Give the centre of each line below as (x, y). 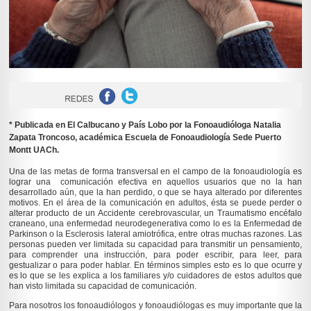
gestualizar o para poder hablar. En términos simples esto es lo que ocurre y (155, 266)
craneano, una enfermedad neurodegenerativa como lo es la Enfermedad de (155, 224)
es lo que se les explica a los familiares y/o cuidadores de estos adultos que (155, 276)
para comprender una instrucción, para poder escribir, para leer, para (155, 255)
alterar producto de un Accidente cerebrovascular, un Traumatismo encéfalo (155, 213)
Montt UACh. (34, 150)
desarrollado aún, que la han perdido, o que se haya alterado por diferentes (155, 193)
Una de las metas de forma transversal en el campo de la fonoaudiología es (155, 172)
